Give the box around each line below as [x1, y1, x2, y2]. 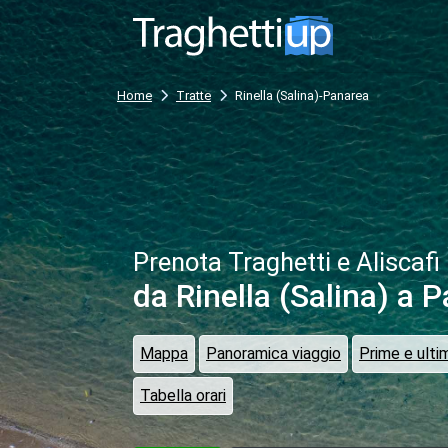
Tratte [176, 88, 211, 104]
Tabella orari [140, 386, 226, 406]
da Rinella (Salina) [133, 277, 389, 316]
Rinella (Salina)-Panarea [235, 88, 369, 104]
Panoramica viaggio [206, 344, 341, 364]
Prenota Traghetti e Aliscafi [133, 247, 440, 278]
